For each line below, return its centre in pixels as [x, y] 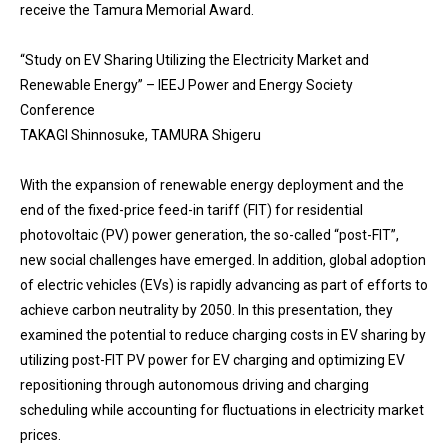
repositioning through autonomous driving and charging [194, 384]
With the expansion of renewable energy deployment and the [212, 184]
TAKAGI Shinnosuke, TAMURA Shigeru [140, 134]
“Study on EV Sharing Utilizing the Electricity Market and [194, 59]
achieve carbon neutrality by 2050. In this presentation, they [206, 309]
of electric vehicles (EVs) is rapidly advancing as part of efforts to [224, 284]
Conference [57, 109]
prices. [40, 434]
